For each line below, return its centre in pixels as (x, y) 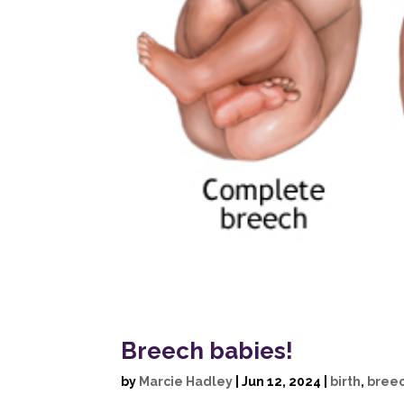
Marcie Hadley (186, 382)
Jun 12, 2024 (282, 382)
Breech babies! (207, 351)
